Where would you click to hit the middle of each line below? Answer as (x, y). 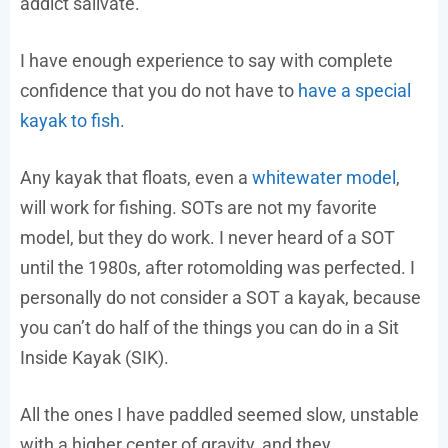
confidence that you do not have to (159, 90)
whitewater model (324, 177)
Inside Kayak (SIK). (94, 357)
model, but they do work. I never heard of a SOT (207, 237)
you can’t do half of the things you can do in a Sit (209, 327)
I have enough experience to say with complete (206, 60)
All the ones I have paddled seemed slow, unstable (219, 414)
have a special (354, 90)
